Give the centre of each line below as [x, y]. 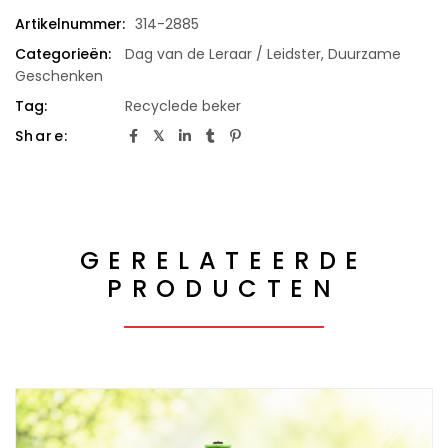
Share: [42, 136]
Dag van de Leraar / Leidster [223, 54]
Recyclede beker [183, 106]
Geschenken [59, 76]
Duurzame [364, 54]
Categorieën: [63, 54]
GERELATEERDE [224, 261]
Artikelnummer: [70, 24]
